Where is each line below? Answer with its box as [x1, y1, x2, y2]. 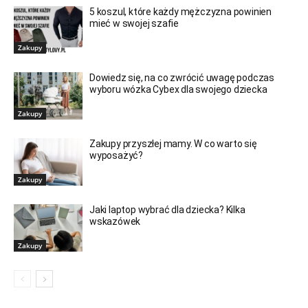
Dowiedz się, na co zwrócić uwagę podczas [89, 72, 275, 84]
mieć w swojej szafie [89, 18, 179, 30]
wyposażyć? [89, 150, 143, 162]
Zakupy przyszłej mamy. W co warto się [89, 138, 257, 150]
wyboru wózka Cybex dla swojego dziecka [89, 84, 267, 96]
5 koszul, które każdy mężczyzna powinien [89, 6, 272, 18]
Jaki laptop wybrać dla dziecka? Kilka [89, 204, 245, 216]
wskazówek [89, 216, 141, 228]
